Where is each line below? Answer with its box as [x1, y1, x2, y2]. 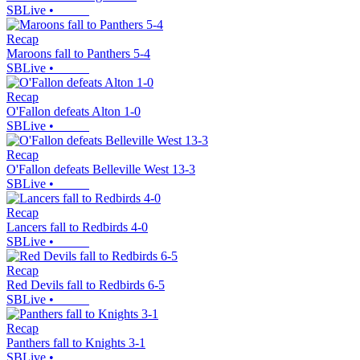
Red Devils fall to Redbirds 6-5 [6, 278, 165, 292]
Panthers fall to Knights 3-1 [6, 336, 145, 350]
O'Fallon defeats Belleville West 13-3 [6, 162, 195, 177]
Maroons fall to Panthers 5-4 [6, 47, 150, 61]
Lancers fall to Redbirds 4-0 [6, 220, 148, 235]
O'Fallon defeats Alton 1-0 [6, 104, 141, 119]
